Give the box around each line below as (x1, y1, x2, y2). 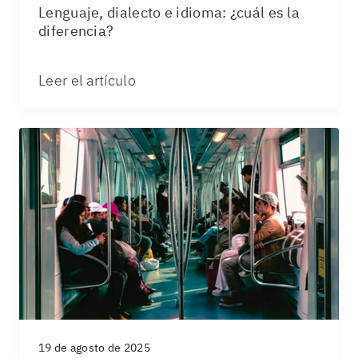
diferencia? (38, 22, 114, 40)
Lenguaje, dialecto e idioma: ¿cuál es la (38, 3, 300, 22)
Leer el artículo (38, 71, 136, 89)
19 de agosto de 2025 (38, 340, 150, 355)
